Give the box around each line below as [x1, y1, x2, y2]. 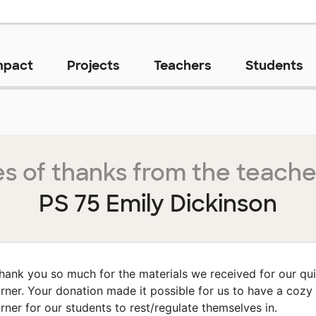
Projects [66, 57, 120, 75]
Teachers [153, 57, 212, 75]
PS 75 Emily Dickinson [39, 189, 277, 219]
